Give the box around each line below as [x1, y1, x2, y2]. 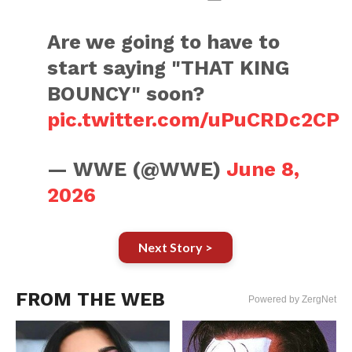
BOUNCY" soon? [47, 82, 205, 105]
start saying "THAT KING [47, 56, 291, 79]
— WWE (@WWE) [47, 157, 227, 181]
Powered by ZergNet [248, 294, 337, 305]
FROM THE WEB [15, 288, 165, 310]
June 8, [226, 157, 300, 181]
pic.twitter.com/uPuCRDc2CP [47, 108, 340, 131]
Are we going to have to [47, 30, 280, 53]
